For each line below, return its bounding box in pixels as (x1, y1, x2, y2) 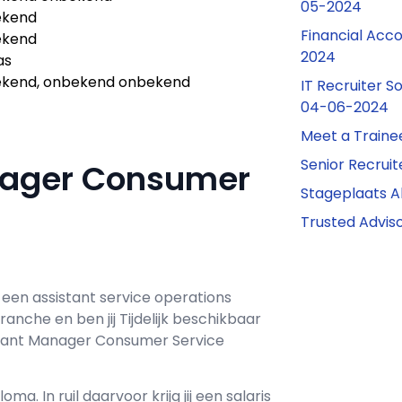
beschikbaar (172, 309, 261, 329)
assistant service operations (32, 287, 232, 308)
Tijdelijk (119, 309, 172, 329)
